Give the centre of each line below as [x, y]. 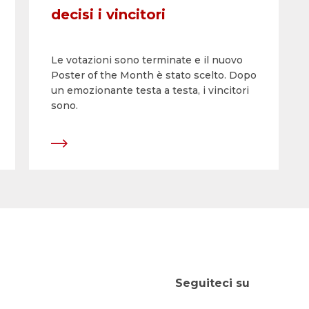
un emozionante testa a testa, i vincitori [150, 90]
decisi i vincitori [108, 14]
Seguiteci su [212, 283]
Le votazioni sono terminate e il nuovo [147, 60]
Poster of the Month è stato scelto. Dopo [154, 75]
